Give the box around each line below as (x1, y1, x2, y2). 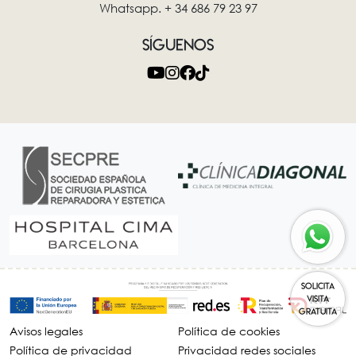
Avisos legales (10, 323, 83, 339)
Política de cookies (178, 323, 280, 339)
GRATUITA (298, 306, 337, 317)
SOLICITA (300, 281, 335, 292)
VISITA (306, 293, 329, 304)
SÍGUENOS (142, 34, 214, 55)
